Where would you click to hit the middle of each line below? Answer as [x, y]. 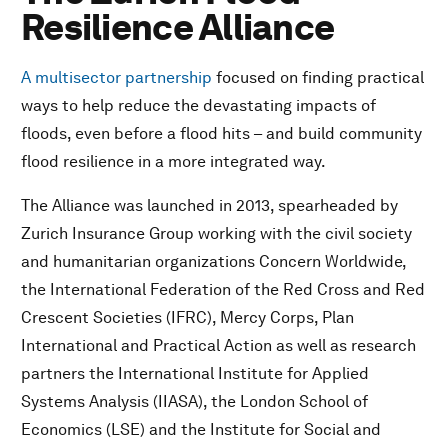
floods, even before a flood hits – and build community [221, 134]
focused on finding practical [320, 78]
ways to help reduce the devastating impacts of [198, 106]
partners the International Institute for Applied [195, 374]
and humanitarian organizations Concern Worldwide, [213, 262]
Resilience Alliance [178, 28]
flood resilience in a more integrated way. [173, 162]
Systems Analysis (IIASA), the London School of [194, 402]
